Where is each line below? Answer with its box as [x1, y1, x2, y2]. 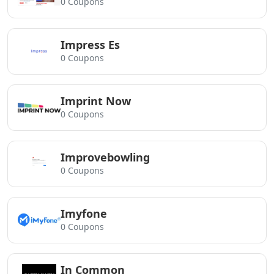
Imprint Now [61, 94, 131, 108]
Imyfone [61, 206, 107, 221]
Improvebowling [61, 150, 150, 165]
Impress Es [61, 37, 120, 52]
